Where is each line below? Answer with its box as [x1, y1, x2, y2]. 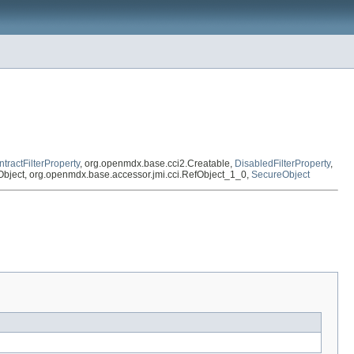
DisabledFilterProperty [235, 158, 330, 170]
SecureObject [251, 169, 310, 181]
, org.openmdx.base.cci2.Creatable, [80, 158, 235, 170]
